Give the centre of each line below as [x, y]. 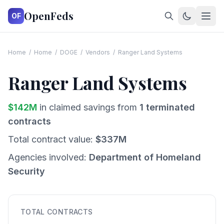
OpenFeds [49, 16]
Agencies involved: [48, 157]
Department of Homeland [145, 157]
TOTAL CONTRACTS [57, 212]
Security [26, 171]
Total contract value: [52, 139]
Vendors [98, 52]
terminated [169, 107]
